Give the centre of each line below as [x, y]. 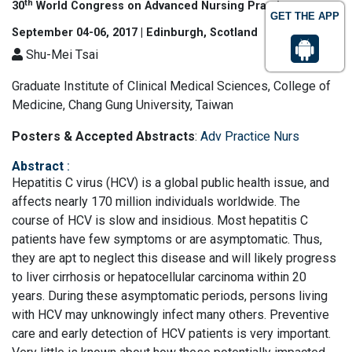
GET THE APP [305, 16]
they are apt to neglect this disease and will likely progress [174, 258]
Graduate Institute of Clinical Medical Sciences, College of [171, 86]
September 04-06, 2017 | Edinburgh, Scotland [135, 33]
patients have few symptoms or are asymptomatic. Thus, [167, 239]
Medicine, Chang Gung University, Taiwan [123, 105]
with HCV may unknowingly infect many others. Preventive [170, 315]
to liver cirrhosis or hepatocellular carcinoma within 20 [159, 277]
